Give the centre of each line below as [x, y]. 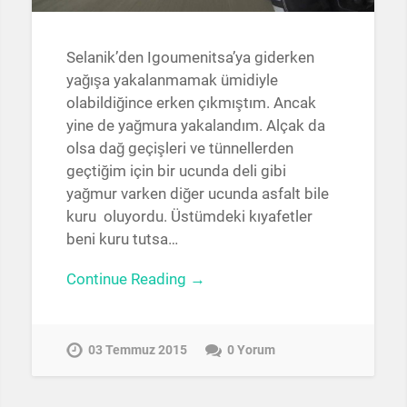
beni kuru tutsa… [122, 238]
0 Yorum [251, 351]
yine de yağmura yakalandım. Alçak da [195, 125]
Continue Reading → [135, 278]
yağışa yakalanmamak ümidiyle [172, 79]
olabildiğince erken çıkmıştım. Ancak [191, 102]
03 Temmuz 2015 [137, 351]
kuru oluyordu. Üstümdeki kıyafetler [189, 216]
